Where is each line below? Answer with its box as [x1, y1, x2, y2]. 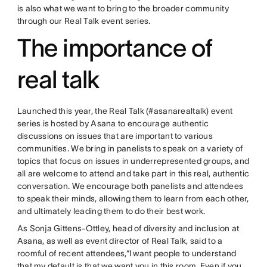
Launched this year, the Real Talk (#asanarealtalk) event [17, 105, 233, 116]
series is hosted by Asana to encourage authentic [17, 118, 209, 128]
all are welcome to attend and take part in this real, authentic [17, 168, 250, 178]
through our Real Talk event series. [17, 15, 151, 26]
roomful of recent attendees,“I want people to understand [17, 248, 237, 258]
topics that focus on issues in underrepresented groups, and [17, 156, 250, 166]
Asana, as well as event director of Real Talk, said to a [17, 235, 223, 246]
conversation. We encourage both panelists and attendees [17, 181, 244, 191]
